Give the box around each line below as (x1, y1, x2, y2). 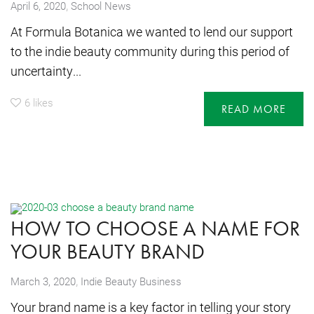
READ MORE (221, 101, 286, 116)
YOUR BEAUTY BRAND (11, 238, 205, 265)
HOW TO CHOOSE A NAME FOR (11, 214, 300, 242)
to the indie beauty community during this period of (11, 43, 289, 60)
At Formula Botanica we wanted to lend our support (11, 23, 293, 41)
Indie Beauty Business (81, 273, 182, 288)
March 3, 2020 (11, 273, 76, 288)
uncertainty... (11, 62, 81, 80)
